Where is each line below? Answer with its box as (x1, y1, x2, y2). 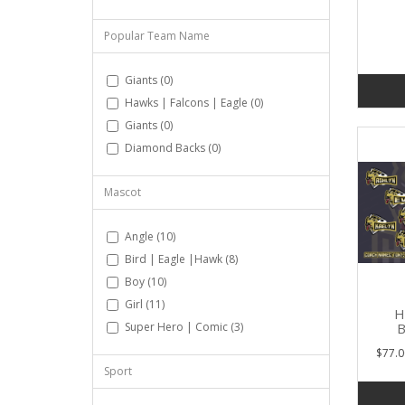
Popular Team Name (104, 28, 210, 43)
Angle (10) (125, 229, 175, 244)
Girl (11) (125, 297, 165, 312)
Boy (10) (125, 274, 166, 289)
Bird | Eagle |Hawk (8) (125, 251, 238, 267)
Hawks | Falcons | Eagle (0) (125, 95, 263, 110)
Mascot (104, 184, 141, 200)
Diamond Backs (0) (125, 140, 221, 155)
